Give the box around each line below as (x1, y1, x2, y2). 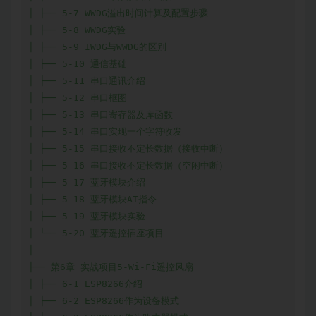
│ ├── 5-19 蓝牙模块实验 (28, 211, 145, 222)
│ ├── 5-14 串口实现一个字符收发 (28, 126, 182, 138)
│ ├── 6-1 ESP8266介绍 (28, 279, 142, 290)
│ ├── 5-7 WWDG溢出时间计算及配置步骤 (28, 8, 208, 19)
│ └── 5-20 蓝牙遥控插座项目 (28, 228, 164, 239)
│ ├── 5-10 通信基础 (28, 59, 127, 70)
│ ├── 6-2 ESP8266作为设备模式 (28, 296, 179, 307)
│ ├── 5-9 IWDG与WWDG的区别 (28, 42, 166, 53)
